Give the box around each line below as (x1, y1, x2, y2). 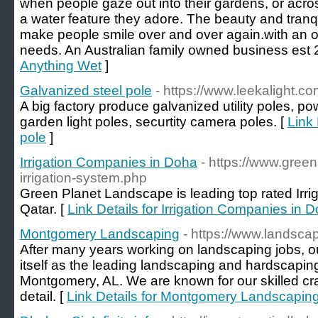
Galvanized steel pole (20, 83, 152, 98)
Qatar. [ (20, 202, 67, 216)
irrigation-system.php (20, 170, 147, 185)
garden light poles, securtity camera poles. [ (20, 114, 287, 129)
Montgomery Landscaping (20, 226, 180, 241)
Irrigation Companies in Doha (20, 155, 197, 170)
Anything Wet (20, 58, 102, 73)
